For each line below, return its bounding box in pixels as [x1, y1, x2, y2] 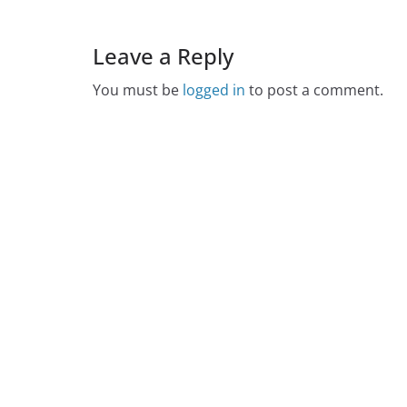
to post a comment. [245, 80, 383, 100]
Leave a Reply [93, 41, 233, 71]
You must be [93, 80, 183, 100]
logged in [183, 80, 245, 100]
